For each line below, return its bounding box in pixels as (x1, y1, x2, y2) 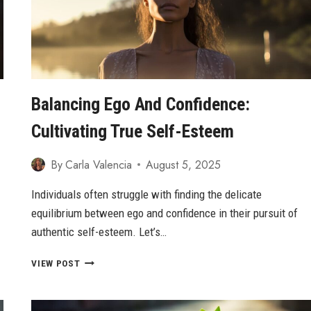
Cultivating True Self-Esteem (31, 120, 235, 142)
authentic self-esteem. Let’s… (31, 224, 167, 239)
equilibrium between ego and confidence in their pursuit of (31, 205, 299, 220)
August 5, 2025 (145, 156, 221, 173)
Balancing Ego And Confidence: (31, 93, 251, 115)
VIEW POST (31, 257, 81, 269)
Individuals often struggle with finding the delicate (31, 187, 262, 201)
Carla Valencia (65, 156, 132, 173)
